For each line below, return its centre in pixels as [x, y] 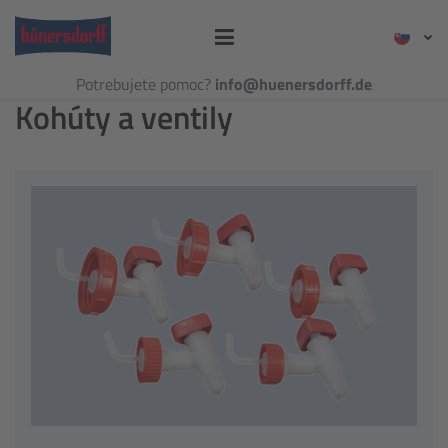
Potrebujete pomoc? [145, 84]
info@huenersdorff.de [293, 84]
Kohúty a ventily [124, 117]
